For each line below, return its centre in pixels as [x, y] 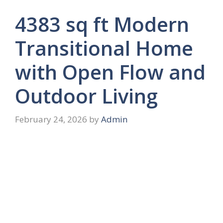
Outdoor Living [86, 96]
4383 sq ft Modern [102, 24]
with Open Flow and [110, 72]
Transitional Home [104, 48]
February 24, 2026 [51, 119]
